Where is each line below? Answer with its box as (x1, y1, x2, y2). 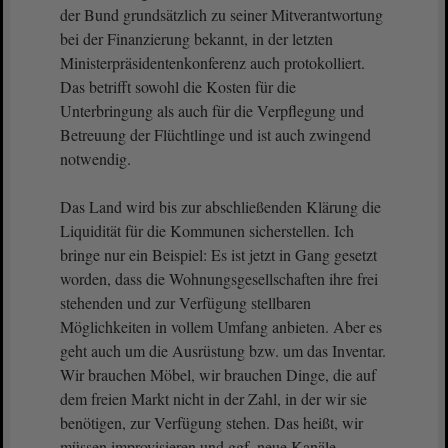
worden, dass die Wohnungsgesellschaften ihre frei (60, 268, 378, 289)
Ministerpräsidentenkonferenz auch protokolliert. (60, 52, 365, 73)
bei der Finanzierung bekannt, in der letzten (60, 28, 333, 49)
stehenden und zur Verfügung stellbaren (60, 292, 311, 313)
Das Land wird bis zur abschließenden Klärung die (60, 196, 381, 217)
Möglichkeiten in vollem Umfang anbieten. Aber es (60, 316, 382, 337)
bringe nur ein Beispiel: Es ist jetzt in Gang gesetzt (60, 244, 377, 265)
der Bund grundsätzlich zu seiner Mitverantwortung (60, 4, 383, 25)
